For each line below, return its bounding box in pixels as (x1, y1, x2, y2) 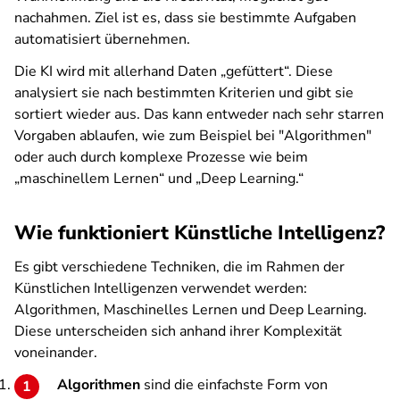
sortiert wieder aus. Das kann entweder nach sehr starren (14, 104, 384, 124)
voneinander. (14, 343, 97, 362)
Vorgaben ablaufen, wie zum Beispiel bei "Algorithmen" (14, 126, 371, 146)
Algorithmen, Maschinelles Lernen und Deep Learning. (14, 300, 367, 320)
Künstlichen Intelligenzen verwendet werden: (14, 279, 307, 298)
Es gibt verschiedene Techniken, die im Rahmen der (14, 257, 345, 277)
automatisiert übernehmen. (14, 29, 190, 49)
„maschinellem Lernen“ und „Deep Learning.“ (14, 169, 304, 188)
